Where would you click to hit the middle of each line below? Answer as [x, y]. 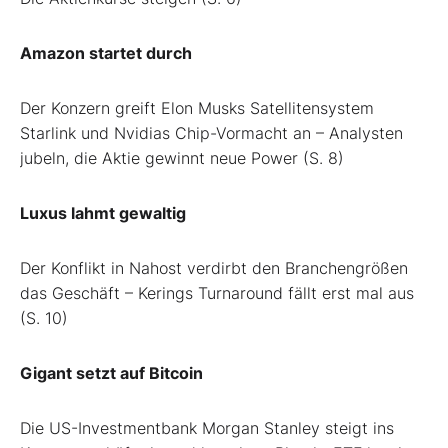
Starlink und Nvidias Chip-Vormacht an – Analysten [211, 133]
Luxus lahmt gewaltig [103, 213]
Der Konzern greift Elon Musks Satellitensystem [197, 108]
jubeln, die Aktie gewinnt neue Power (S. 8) [182, 158]
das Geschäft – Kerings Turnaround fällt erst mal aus [217, 293]
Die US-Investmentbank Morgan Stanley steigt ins [207, 428]
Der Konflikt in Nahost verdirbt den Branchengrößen [214, 268]
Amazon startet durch [106, 53]
